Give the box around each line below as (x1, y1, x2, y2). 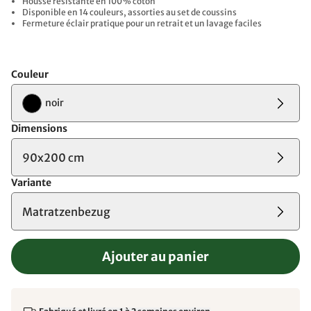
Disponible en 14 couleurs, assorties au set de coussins (22, 7, 237, 17)
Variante (11, 176, 51, 189)
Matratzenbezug (22, 204, 110, 219)
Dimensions (11, 122, 67, 135)
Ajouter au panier (102, 249, 209, 264)
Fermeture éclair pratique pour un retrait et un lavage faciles (22, 18, 262, 28)
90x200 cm (22, 150, 85, 165)
